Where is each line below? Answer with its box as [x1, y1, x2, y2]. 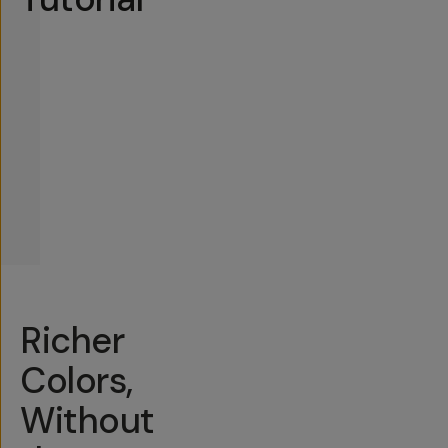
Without [20, 396, 155, 444]
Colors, [20, 356, 133, 404]
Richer [20, 316, 125, 364]
